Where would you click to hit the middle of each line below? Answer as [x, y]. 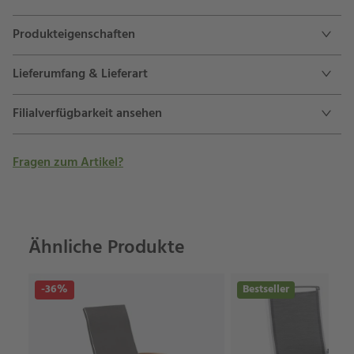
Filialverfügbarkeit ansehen [87, 114]
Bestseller [266, 290]
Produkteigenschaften [74, 35]
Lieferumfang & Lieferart [80, 74]
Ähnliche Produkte [107, 248]
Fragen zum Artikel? [68, 163]
